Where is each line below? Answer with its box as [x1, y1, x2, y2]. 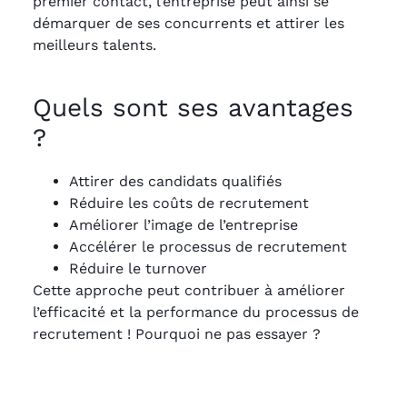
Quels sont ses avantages [33, 93, 353, 123]
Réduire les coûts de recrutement [69, 194, 309, 212]
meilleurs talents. [33, 36, 156, 54]
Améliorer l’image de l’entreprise [69, 216, 298, 233]
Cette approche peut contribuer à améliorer [33, 282, 345, 299]
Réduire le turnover [69, 260, 207, 277]
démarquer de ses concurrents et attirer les [33, 15, 344, 32]
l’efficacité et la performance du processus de [33, 303, 359, 321]
